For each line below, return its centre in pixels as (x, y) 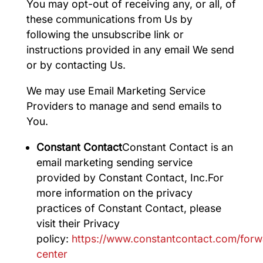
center (52, 254)
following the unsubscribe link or (105, 35)
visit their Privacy (78, 223)
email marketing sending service (115, 162)
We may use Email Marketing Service (116, 91)
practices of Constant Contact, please (129, 208)
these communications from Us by (109, 19)
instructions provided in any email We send (130, 50)
